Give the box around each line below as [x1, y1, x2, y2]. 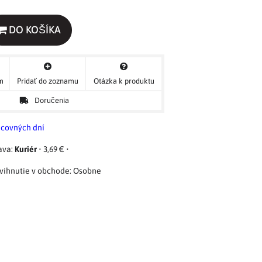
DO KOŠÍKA [6, 24, 61, 36]
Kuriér [15, 144, 37, 154]
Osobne [73, 166, 101, 175]
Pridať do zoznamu [16, 76, 78, 85]
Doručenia [35, 96, 69, 105]
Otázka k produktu [93, 76, 154, 85]
